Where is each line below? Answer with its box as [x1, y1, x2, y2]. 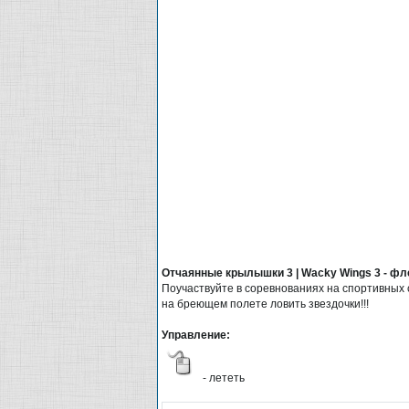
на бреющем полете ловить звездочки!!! [162, 297, 369, 310]
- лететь [200, 371, 245, 384]
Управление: [162, 328, 230, 341]
